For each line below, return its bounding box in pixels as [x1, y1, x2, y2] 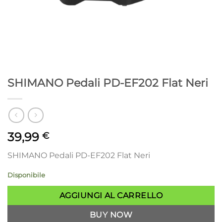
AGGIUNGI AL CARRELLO [59, 191, 163, 201]
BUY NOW [89, 210, 133, 220]
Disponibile [7, 171, 45, 179]
